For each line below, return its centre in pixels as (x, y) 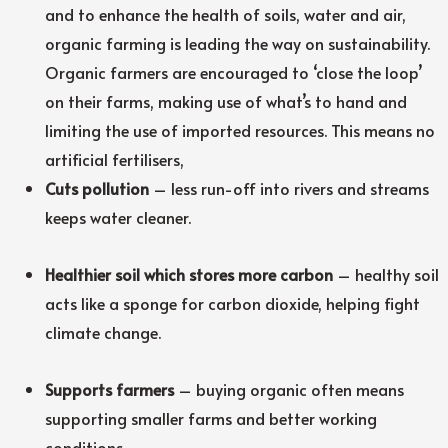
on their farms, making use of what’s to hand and (226, 100)
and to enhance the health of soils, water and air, (226, 13)
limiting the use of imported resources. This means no (240, 129)
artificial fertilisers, (115, 158)
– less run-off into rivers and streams (289, 187)
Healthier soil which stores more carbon (189, 273)
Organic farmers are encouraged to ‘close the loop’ (234, 71)
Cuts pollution (97, 187)
